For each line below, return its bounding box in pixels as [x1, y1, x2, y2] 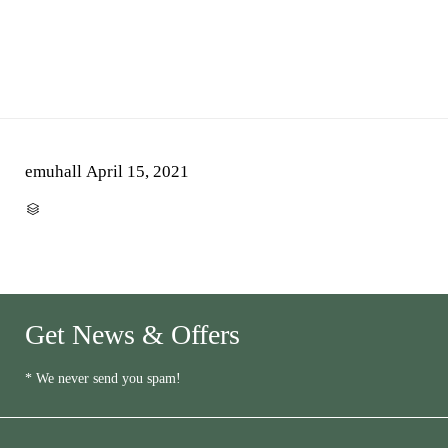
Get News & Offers [25, 319, 240, 351]
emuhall [25, 162, 82, 182]
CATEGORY [40, 201, 91, 213]
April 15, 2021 [86, 162, 189, 182]
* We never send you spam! [25, 371, 181, 387]
